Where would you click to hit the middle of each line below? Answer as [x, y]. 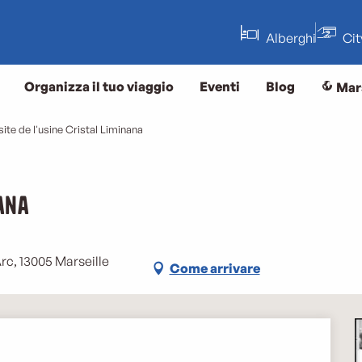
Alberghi [291, 38]
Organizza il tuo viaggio [99, 86]
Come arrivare [215, 268]
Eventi [220, 86]
